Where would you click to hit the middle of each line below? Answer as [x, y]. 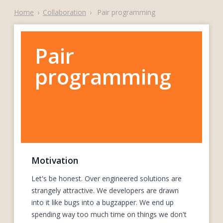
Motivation [55, 160]
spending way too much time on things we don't [109, 214]
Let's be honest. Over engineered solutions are [107, 178]
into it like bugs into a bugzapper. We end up [103, 202]
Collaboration [64, 12]
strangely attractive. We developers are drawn [105, 190]
